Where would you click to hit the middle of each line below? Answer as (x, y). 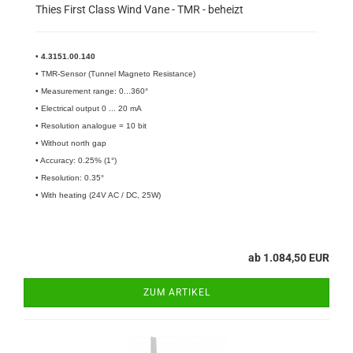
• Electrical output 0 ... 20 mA (89, 108)
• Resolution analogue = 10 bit (91, 126)
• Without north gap (72, 143)
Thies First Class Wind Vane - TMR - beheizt (139, 9)
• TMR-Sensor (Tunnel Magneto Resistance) (115, 74)
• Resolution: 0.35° (70, 178)
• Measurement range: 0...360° (92, 91)
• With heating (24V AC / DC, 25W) (98, 195)
